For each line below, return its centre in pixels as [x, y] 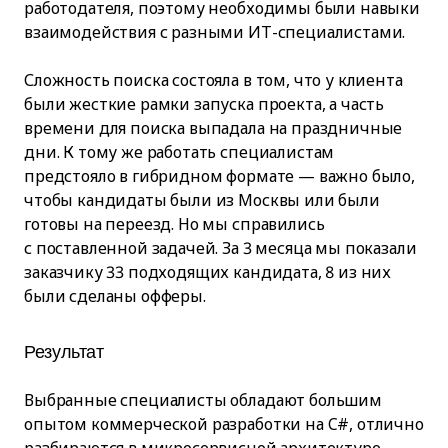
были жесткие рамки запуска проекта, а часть [204, 104]
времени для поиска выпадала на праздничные [213, 128]
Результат [64, 352]
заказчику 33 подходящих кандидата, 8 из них [208, 272]
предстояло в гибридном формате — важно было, [219, 176]
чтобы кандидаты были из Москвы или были [202, 200]
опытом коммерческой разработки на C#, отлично [224, 424]
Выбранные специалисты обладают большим [203, 400]
